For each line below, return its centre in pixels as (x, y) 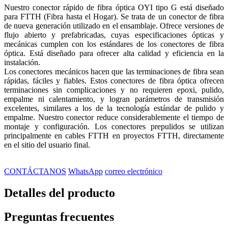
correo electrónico (134, 172)
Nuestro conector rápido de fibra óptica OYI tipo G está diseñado (114, 8)
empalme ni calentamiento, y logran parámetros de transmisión (114, 99)
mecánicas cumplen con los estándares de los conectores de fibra (114, 44)
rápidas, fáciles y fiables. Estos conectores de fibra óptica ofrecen (114, 81)
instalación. (22, 63)
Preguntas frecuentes (59, 217)
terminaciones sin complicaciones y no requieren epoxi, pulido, (114, 90)
